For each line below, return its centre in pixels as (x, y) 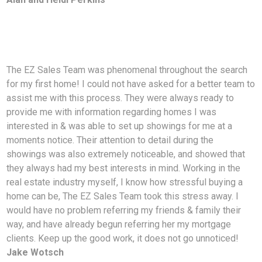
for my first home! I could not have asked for (97, 84)
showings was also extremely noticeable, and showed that (126, 154)
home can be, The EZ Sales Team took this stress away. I (123, 196)
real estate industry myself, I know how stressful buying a (125, 182)
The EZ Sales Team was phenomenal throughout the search (127, 70)
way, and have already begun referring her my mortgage (119, 225)
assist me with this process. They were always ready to (120, 98)
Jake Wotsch (35, 253)
